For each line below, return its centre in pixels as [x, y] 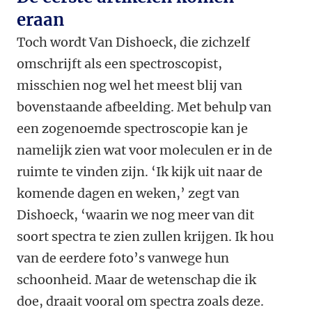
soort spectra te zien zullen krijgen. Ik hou [145, 237]
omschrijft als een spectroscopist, [119, 64]
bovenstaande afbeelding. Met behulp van [144, 107]
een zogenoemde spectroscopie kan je [132, 129]
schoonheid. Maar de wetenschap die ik [136, 280]
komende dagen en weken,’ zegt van [128, 194]
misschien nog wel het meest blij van [130, 86]
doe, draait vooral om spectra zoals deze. [140, 302]
